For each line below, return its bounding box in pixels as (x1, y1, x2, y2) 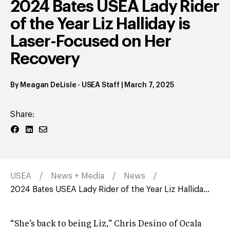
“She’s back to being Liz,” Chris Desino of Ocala (10, 220, 202, 229)
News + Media (51, 172, 104, 181)
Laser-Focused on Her (10, 33, 171, 50)
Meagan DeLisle (20, 82, 76, 89)
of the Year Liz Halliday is (10, 15, 190, 32)
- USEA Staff (76, 82, 120, 89)
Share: (10, 110, 34, 119)
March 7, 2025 (124, 82, 174, 89)
